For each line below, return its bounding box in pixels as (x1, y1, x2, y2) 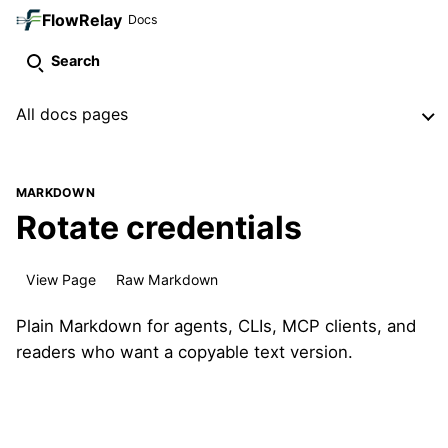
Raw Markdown (116, 270, 218, 288)
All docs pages (16, 104, 128, 125)
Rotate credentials (16, 208, 302, 248)
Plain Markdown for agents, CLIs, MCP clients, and (16, 316, 416, 337)
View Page (26, 270, 96, 288)
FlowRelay (42, 10, 122, 31)
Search (51, 52, 100, 70)
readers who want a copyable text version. (16, 342, 353, 363)
